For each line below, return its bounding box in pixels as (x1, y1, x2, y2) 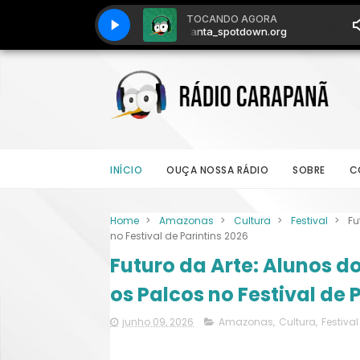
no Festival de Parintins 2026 (110, 229, 248, 243)
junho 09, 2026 (122, 315, 194, 329)
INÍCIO (110, 163, 142, 177)
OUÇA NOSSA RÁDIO (166, 163, 268, 177)
